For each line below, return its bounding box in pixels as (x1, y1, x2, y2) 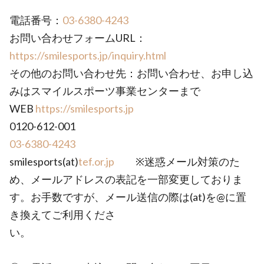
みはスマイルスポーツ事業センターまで (9, 84, 200, 97)
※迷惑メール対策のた (114, 155, 240, 168)
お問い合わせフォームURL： (9, 31, 146, 44)
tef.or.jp (78, 155, 114, 168)
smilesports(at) (9, 155, 78, 168)
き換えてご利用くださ (9, 208, 115, 221)
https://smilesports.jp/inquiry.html (9, 49, 166, 62)
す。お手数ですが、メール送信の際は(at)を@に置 (9, 190, 246, 203)
